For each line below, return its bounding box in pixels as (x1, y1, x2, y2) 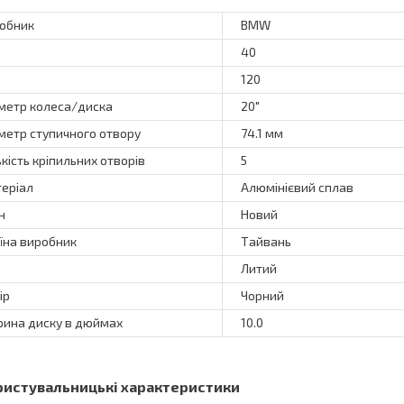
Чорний (241, 287, 284, 303)
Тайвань (241, 233, 291, 249)
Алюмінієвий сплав (241, 179, 353, 195)
